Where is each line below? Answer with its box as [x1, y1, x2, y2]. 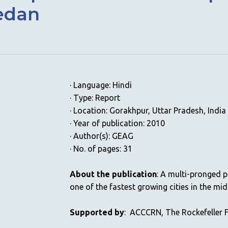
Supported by [69, 208, 124, 217]
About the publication [69, 169, 157, 179]
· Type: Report [69, 93, 120, 102]
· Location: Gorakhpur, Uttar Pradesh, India [69, 106, 226, 115]
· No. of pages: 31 [69, 144, 132, 153]
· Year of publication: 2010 [69, 119, 165, 128]
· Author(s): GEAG [69, 131, 133, 140]
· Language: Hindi [69, 80, 132, 90]
